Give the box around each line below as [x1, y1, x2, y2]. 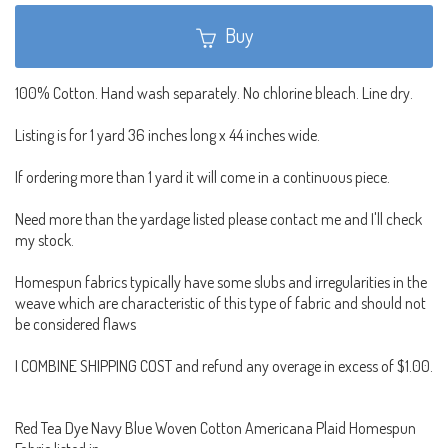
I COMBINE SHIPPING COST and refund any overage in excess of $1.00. [15, 356, 433, 377]
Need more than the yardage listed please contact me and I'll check [15, 209, 422, 230]
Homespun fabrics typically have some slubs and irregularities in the [15, 272, 427, 293]
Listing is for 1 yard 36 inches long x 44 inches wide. [15, 125, 320, 146]
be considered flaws [15, 314, 136, 335]
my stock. [15, 230, 74, 251]
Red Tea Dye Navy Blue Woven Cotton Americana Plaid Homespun [15, 418, 416, 439]
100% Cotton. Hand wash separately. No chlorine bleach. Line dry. [15, 83, 413, 104]
